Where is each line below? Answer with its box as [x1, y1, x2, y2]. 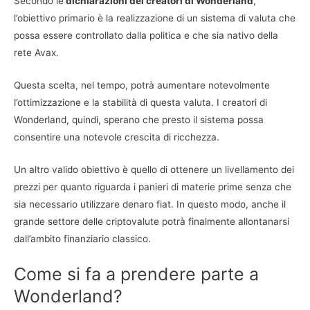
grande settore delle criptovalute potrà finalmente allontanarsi [14, 216, 289, 228]
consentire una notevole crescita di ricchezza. [14, 131, 219, 143]
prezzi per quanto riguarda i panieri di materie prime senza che [14, 181, 291, 193]
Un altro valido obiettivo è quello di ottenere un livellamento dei [14, 164, 294, 176]
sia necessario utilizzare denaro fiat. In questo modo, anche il [14, 199, 286, 210]
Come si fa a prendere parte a [14, 263, 259, 284]
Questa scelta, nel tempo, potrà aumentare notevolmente [14, 80, 270, 91]
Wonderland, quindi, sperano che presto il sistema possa [14, 114, 264, 126]
